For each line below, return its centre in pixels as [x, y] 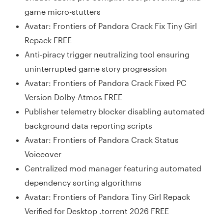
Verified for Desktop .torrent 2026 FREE [97, 211]
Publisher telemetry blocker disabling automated [115, 111]
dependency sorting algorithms [83, 182]
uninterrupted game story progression [96, 68]
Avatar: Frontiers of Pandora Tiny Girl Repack [107, 196]
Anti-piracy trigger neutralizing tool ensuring [107, 54]
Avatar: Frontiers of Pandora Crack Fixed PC [106, 82]
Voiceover [43, 154]
